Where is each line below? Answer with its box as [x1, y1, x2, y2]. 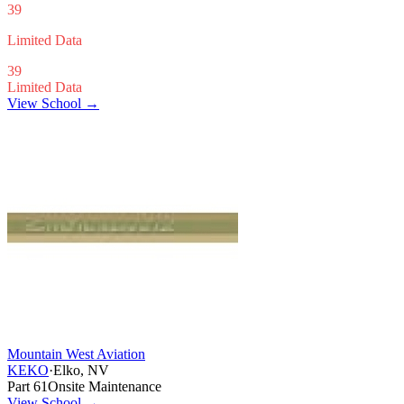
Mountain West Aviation [7, 345, 145, 362]
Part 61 [7, 378, 48, 394]
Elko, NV [53, 362, 109, 378]
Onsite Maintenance [48, 378, 161, 394]
